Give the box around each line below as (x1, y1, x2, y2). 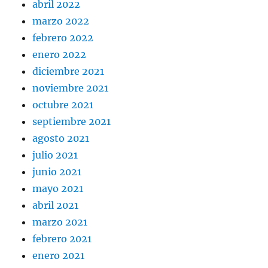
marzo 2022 (32, 15, 90, 28)
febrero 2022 (32, 32, 94, 44)
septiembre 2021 (32, 115, 111, 128)
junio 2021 (32, 166, 82, 178)
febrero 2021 (32, 233, 92, 245)
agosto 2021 (32, 132, 90, 145)
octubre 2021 (32, 99, 94, 111)
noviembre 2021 (32, 82, 109, 95)
